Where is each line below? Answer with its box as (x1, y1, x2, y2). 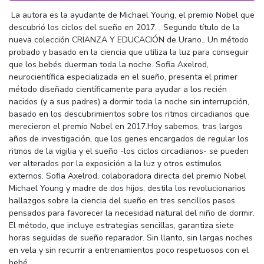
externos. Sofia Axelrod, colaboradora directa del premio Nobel (9, 170, 246, 181)
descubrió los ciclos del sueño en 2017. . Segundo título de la (9, 21, 240, 33)
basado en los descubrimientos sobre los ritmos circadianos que (9, 108, 249, 120)
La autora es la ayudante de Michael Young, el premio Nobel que (9, 9, 255, 21)
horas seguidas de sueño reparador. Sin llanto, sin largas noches (9, 232, 253, 243)
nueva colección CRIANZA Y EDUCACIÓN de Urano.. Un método (9, 34, 249, 45)
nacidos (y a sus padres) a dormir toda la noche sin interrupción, (9, 95, 249, 107)
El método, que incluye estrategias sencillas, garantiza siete (9, 219, 234, 231)
